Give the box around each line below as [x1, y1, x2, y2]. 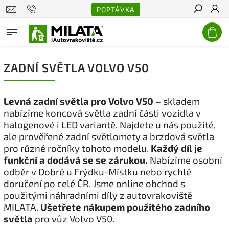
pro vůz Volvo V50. [33, 213, 114, 224]
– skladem [153, 95, 200, 107]
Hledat [193, 23, 218, 31]
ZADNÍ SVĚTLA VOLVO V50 [4, 61, 149, 75]
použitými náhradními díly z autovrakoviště [4, 189, 192, 201]
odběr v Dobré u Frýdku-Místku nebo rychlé [4, 166, 191, 177]
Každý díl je [151, 142, 202, 154]
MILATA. [4, 201, 40, 213]
